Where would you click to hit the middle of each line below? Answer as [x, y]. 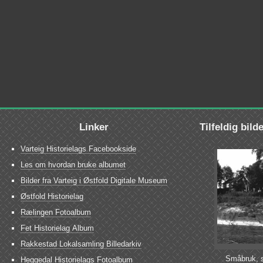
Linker [94, 127]
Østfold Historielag [52, 197]
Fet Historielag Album [57, 228]
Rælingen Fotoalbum [56, 213]
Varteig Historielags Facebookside [78, 149]
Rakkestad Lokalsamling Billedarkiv [81, 244]
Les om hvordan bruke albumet [73, 165]
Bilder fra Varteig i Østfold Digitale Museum [94, 181]
